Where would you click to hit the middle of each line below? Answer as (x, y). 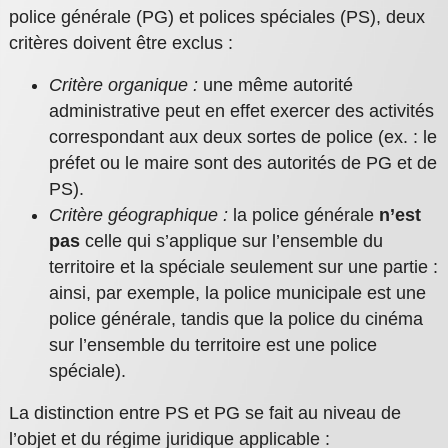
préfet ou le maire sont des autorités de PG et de (242, 163)
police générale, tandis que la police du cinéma (235, 319)
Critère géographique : (138, 215)
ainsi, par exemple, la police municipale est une (237, 293)
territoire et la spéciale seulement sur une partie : (243, 267)
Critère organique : (123, 85)
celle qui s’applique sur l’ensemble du (231, 241)
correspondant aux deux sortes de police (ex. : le (242, 137)
